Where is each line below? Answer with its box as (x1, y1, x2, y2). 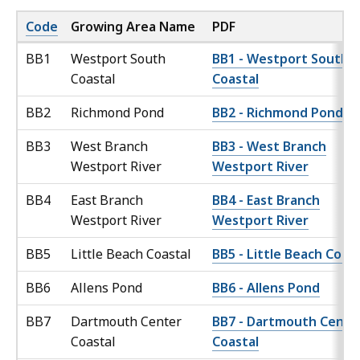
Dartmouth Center (71, 313, 182, 331)
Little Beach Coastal (71, 245, 194, 264)
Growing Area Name (71, 18, 195, 36)
